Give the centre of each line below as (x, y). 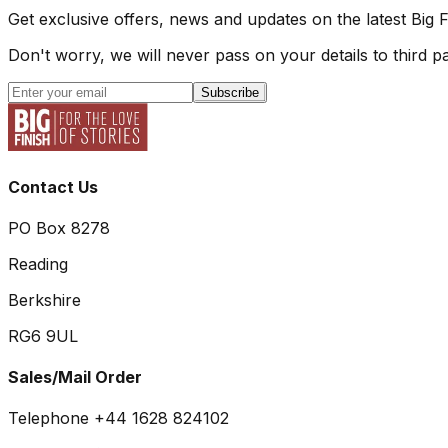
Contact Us (53, 186)
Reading (38, 263)
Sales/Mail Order (75, 377)
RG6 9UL (43, 335)
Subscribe (230, 93)
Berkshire (44, 299)
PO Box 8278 (59, 227)
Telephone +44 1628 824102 (118, 418)
